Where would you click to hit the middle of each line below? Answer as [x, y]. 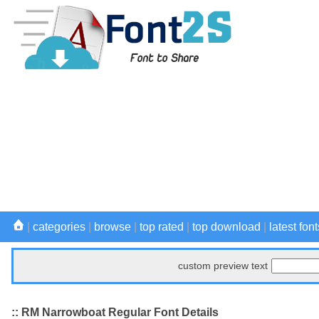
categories [59, 227]
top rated [162, 227]
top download [226, 227]
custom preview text [223, 266]
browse [113, 227]
